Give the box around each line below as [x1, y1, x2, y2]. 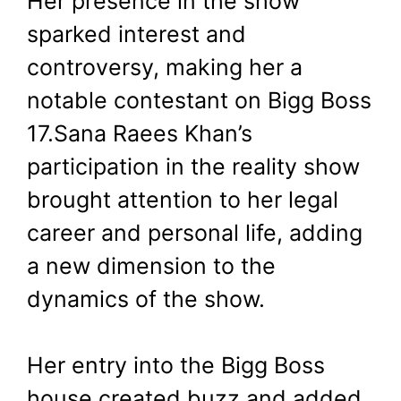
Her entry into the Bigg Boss [27, 352, 325, 380]
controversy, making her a [27, 53, 303, 81]
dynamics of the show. [27, 285, 265, 312]
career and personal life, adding [27, 218, 363, 246]
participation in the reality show [27, 152, 360, 180]
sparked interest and [27, 20, 246, 47]
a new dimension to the [27, 252, 276, 279]
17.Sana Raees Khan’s [27, 119, 252, 147]
